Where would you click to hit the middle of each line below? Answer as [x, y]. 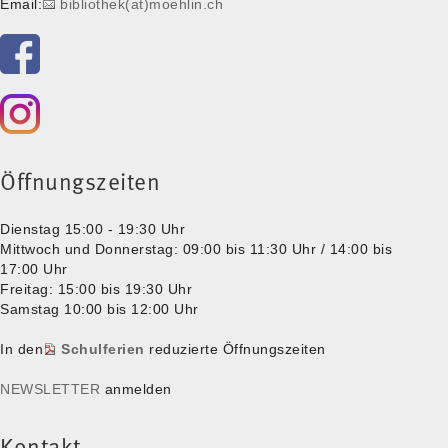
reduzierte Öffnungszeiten [235, 348]
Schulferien [103, 348]
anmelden [136, 388]
